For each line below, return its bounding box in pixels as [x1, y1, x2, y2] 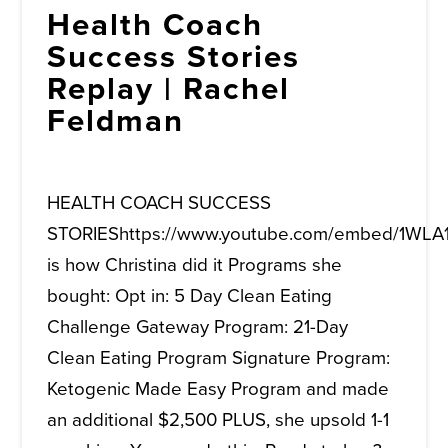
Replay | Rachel [47, 70, 291, 109]
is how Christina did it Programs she [47, 254, 343, 277]
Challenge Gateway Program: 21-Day [47, 316, 349, 339]
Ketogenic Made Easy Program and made [47, 378, 390, 401]
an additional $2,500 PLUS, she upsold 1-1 [47, 409, 390, 432]
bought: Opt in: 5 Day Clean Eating [47, 285, 333, 308]
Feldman [47, 102, 185, 141]
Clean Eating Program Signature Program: [47, 347, 391, 370]
